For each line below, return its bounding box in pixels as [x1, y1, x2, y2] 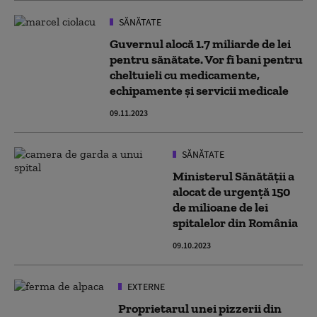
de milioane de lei [173, 200, 268, 215]
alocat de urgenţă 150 [173, 184, 290, 200]
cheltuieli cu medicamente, [110, 67, 260, 83]
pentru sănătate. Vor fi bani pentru [110, 52, 303, 67]
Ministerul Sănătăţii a [173, 168, 294, 184]
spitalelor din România [173, 215, 298, 231]
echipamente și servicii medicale [110, 83, 289, 98]
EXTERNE [125, 280, 165, 293]
